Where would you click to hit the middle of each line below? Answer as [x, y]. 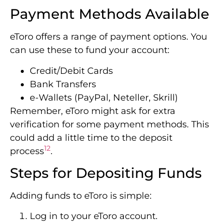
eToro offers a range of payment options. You [109, 37]
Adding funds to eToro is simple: [81, 195]
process [27, 151]
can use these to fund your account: [90, 50]
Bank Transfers [63, 84]
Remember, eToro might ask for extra [93, 111]
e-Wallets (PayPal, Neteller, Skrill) [104, 97]
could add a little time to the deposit [91, 138]
